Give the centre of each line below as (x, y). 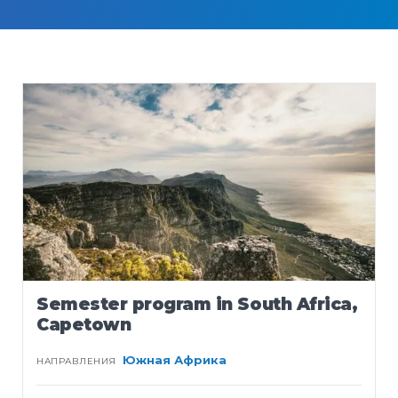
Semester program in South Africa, (197, 304)
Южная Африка (175, 359)
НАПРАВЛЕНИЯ (76, 361)
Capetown (84, 324)
